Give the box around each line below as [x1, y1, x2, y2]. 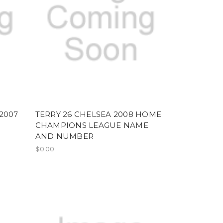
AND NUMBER [35, 131, 94, 141]
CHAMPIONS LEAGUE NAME [35, 120, 148, 130]
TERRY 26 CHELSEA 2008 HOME [35, 109, 162, 119]
